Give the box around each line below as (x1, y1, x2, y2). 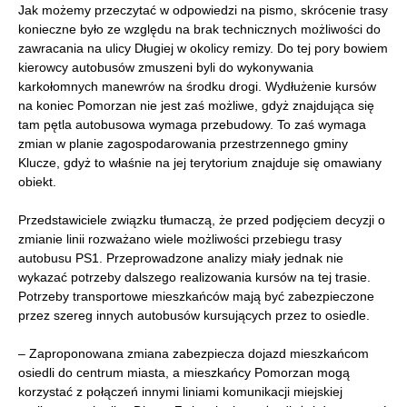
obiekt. (18, 174, 56, 189)
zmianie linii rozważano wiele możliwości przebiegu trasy (18, 232, 342, 246)
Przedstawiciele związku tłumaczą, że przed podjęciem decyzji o (18, 213, 385, 227)
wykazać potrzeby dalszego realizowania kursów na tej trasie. (18, 270, 371, 284)
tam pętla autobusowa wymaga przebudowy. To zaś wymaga (18, 117, 366, 132)
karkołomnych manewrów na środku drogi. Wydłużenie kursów (18, 79, 376, 94)
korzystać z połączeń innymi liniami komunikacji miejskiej (18, 384, 342, 399)
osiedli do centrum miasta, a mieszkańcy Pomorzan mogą (18, 365, 350, 380)
